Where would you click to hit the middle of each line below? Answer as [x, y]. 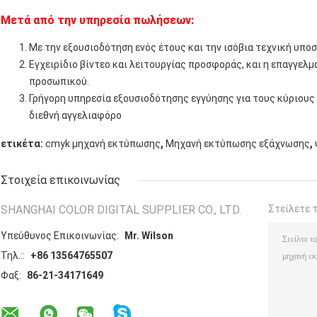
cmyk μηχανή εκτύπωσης [103, 144]
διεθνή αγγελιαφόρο [75, 116]
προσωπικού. [59, 82]
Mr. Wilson [149, 236]
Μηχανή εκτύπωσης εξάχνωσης [238, 144]
